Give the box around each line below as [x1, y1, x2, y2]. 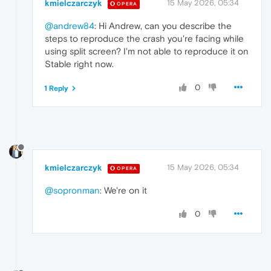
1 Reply [44, 84, 68, 93]
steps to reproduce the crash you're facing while [45, 33, 244, 44]
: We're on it [100, 184, 147, 195]
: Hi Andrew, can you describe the [94, 21, 232, 31]
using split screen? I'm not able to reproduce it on [45, 46, 249, 57]
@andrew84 [45, 21, 94, 31]
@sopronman [45, 184, 100, 195]
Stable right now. [45, 59, 114, 70]
